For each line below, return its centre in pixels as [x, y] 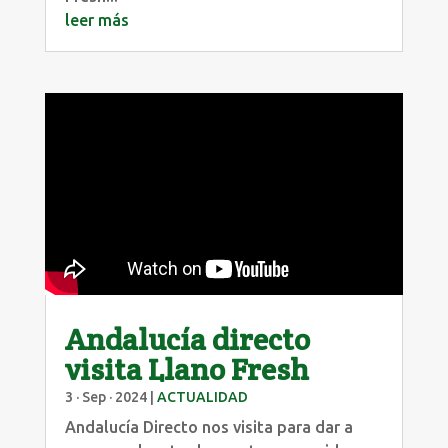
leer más [96, 19]
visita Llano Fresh [186, 369]
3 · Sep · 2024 [105, 396]
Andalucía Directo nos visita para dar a [208, 426]
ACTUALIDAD [202, 396]
